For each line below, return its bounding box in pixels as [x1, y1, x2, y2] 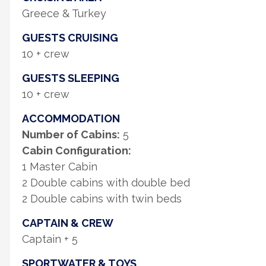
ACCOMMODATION [22, 112, 120, 125]
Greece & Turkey [22, 7, 106, 20]
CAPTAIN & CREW [22, 217, 113, 229]
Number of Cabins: [22, 128, 120, 141]
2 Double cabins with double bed [22, 176, 190, 189]
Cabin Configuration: [22, 144, 131, 157]
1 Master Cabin [22, 160, 97, 173]
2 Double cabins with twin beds [22, 192, 182, 205]
